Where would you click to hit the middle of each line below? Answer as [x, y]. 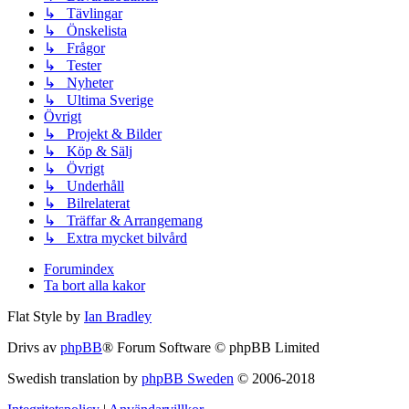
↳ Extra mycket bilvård [115, 237]
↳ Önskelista [85, 30]
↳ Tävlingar [83, 13]
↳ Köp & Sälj [88, 151]
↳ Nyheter [79, 82]
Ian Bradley [118, 316]
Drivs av [34, 347]
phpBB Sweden [188, 378]
